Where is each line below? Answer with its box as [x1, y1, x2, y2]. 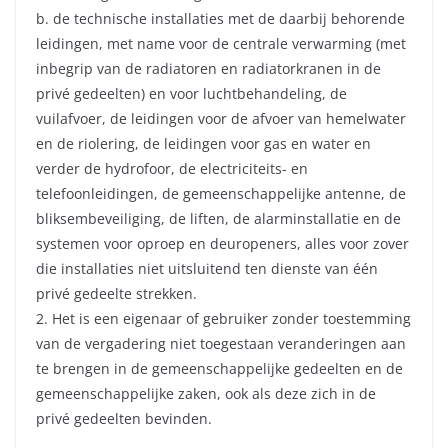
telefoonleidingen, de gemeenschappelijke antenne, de [36, 184, 406, 204]
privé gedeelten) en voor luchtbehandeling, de [36, 84, 347, 104]
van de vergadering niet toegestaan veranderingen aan [36, 334, 406, 354]
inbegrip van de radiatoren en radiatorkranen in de [36, 59, 381, 79]
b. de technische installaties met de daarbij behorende [36, 9, 405, 29]
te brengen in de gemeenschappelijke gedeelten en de [36, 359, 403, 379]
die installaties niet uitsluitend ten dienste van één [36, 259, 378, 279]
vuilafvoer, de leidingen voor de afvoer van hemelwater [36, 109, 406, 129]
